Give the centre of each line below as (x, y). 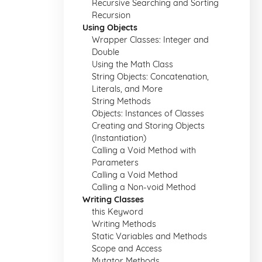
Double (106, 52)
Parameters (115, 163)
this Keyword (118, 212)
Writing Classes (113, 199)
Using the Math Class (132, 64)
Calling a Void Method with (144, 150)
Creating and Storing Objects (148, 126)
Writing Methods (124, 224)
